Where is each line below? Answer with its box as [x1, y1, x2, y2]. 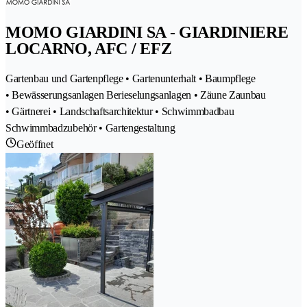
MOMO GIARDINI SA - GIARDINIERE [5, 23, 288, 42]
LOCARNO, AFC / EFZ [5, 40, 172, 58]
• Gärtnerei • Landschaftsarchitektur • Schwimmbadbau [5, 105, 234, 117]
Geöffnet [16, 138, 53, 150]
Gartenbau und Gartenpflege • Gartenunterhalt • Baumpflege [5, 72, 256, 84]
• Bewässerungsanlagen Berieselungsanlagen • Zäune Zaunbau [5, 88, 266, 101]
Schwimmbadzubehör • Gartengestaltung [5, 121, 175, 134]
